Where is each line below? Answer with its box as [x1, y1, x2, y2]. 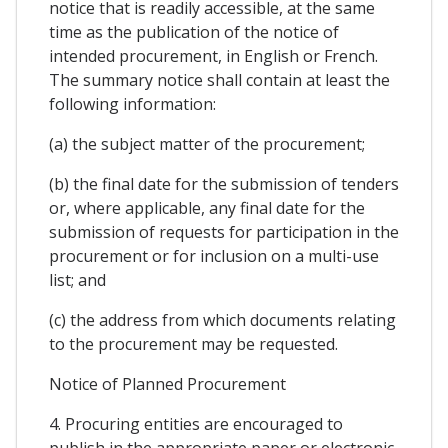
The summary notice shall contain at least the [49, 68, 390, 91]
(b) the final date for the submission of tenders [49, 172, 399, 195]
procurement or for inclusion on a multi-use [49, 244, 379, 267]
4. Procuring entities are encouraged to [49, 412, 343, 435]
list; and [49, 268, 106, 291]
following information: [49, 92, 216, 115]
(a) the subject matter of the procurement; [49, 132, 365, 155]
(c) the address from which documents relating [49, 308, 396, 331]
